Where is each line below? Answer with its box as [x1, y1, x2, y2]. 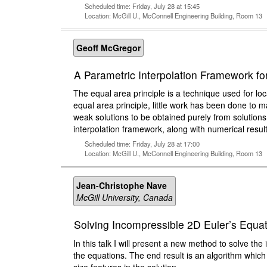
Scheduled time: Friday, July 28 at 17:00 [85, 139, 200, 149]
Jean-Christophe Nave [76, 179, 167, 192]
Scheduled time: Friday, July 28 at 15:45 [85, 1, 200, 11]
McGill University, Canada [76, 191, 173, 204]
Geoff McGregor [76, 42, 141, 54]
